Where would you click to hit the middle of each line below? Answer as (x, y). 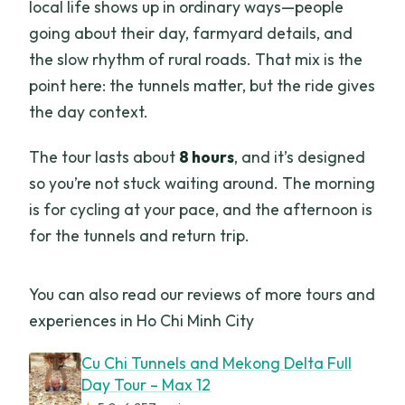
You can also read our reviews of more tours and (202, 295)
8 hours (207, 157)
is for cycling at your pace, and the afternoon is (201, 210)
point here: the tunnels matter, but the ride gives (202, 86)
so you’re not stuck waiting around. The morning (202, 184)
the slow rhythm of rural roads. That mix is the (196, 60)
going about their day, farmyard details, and (191, 33)
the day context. (89, 112)
